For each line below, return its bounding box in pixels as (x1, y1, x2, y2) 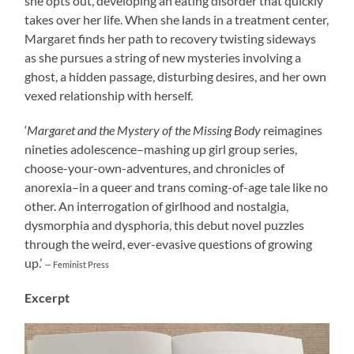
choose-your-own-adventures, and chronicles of (24, 160, 285, 175)
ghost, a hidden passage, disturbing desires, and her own (24, 68, 327, 84)
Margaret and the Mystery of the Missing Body (27, 122, 262, 137)
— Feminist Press (44, 258, 110, 269)
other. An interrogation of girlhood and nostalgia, (24, 198, 289, 213)
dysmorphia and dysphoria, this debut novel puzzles (24, 217, 305, 232)
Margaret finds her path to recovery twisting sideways (24, 30, 317, 46)
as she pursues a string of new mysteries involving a (24, 49, 302, 65)
